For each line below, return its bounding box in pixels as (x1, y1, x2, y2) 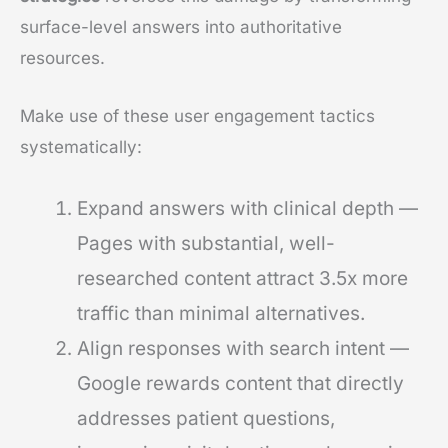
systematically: (20, 137, 142, 158)
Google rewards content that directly (77, 371, 404, 395)
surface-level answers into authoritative (20, 17, 342, 38)
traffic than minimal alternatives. (77, 301, 365, 325)
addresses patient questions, (77, 406, 335, 430)
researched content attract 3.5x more (77, 266, 408, 290)
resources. (20, 48, 105, 69)
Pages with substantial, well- (77, 231, 335, 255)
